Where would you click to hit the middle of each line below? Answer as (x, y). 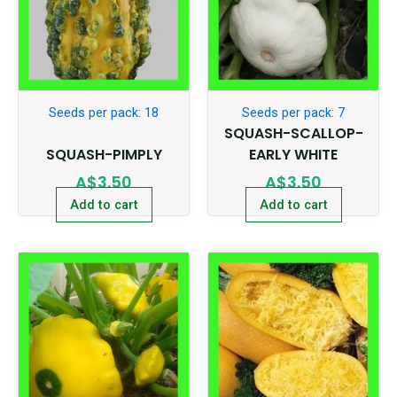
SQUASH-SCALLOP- (293, 134)
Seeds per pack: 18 (104, 113)
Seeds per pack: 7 (293, 113)
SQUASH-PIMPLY (104, 155)
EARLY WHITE (293, 155)
